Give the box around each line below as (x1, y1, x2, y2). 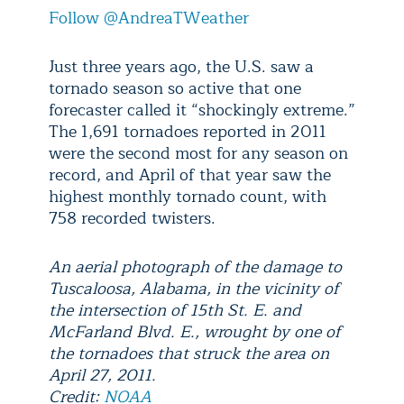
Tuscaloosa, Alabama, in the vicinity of (49, 275, 339, 302)
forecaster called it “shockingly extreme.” (49, 96, 355, 124)
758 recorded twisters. (49, 205, 216, 232)
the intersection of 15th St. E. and (49, 297, 301, 324)
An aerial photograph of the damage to (49, 253, 342, 280)
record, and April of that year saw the (49, 161, 331, 188)
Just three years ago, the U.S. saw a (49, 53, 314, 80)
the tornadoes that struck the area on (49, 340, 329, 367)
